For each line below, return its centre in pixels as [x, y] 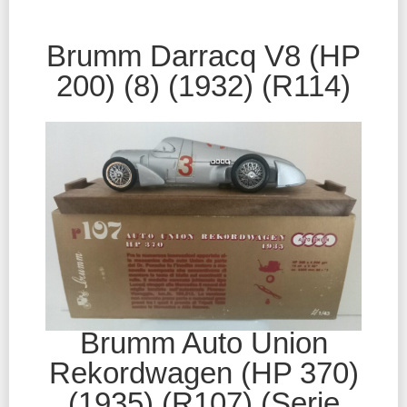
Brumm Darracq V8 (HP [203, 55]
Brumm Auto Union [203, 342]
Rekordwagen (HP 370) [203, 372]
